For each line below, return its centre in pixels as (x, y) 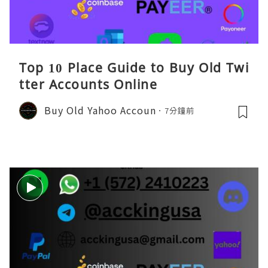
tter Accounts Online (88, 84)
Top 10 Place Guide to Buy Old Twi (134, 67)
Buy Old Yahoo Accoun (100, 110)
